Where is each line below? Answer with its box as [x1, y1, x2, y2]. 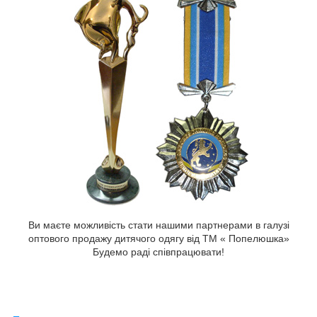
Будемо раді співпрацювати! [93, 246, 224, 258]
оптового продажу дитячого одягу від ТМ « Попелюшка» [28, 233, 289, 245]
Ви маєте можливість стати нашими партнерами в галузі [28, 219, 289, 231]
